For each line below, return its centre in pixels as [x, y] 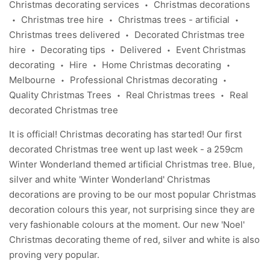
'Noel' [233, 225]
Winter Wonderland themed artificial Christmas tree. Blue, [132, 165]
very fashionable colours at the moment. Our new [115, 225]
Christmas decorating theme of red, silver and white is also [134, 240]
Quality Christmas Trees [60, 95]
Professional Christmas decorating [144, 80]
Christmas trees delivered [64, 35]
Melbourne [32, 80]
